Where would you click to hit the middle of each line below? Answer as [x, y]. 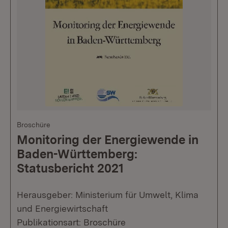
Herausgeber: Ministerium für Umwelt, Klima [108, 194]
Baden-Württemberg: [77, 154]
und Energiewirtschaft [62, 208]
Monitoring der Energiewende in [108, 139]
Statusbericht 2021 [70, 168]
